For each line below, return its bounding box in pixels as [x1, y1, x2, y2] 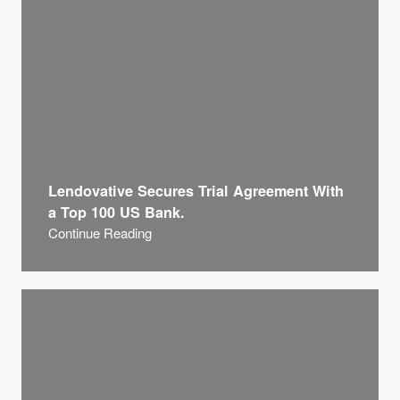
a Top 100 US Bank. [48, 202, 185, 222]
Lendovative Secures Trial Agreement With [48, 180, 344, 201]
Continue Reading [48, 223, 152, 242]
